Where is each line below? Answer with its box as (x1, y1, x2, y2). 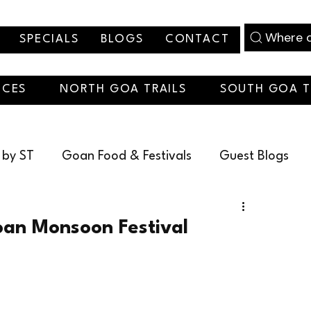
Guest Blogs (219, 150, 289, 163)
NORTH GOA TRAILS (60, 83, 187, 96)
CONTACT (165, 33, 230, 45)
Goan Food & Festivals (62, 150, 192, 163)
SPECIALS (19, 33, 79, 45)
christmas (21, 205, 76, 219)
